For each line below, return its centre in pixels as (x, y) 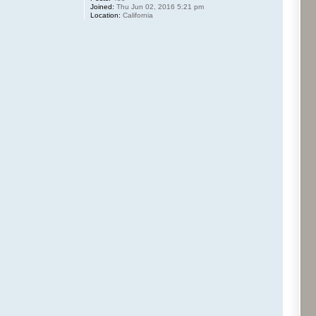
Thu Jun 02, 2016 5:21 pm (159, 7)
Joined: (103, 7)
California (137, 15)
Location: (106, 15)
